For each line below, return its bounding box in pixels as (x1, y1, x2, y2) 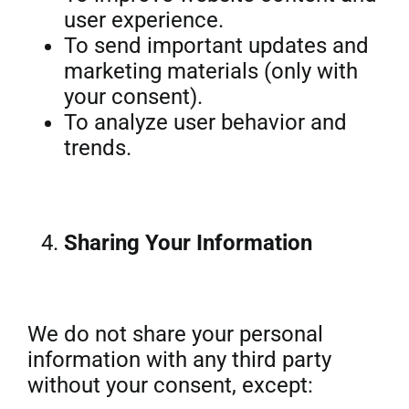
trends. (63, 135, 131, 161)
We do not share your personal (26, 321, 323, 347)
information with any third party (26, 347, 331, 372)
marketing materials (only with (63, 58, 358, 84)
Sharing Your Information (63, 230, 312, 256)
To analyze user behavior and (63, 110, 347, 135)
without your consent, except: (26, 372, 313, 398)
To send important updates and (63, 33, 369, 58)
